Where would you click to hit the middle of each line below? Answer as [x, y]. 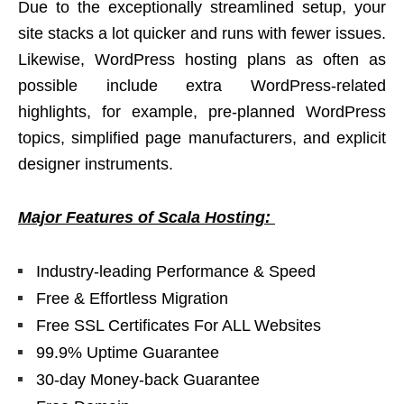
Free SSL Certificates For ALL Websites [179, 326]
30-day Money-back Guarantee [148, 380]
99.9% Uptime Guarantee [128, 353]
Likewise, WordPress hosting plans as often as [202, 60]
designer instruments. [96, 165]
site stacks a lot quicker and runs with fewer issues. [202, 34]
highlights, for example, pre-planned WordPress [202, 112]
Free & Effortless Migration [132, 299]
